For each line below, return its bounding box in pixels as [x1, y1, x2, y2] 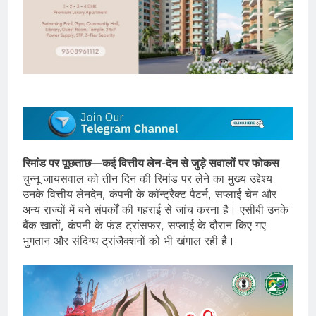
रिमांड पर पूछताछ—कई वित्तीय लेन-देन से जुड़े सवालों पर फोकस [23, 156, 279, 171]
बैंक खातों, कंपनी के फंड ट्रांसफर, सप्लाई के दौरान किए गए [23, 218, 266, 233]
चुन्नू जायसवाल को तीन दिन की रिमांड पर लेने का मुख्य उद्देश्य [23, 171, 272, 186]
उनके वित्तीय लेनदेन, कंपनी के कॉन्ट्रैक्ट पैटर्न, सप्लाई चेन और [23, 187, 276, 202]
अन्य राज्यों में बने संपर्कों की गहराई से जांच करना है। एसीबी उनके [23, 202, 288, 217]
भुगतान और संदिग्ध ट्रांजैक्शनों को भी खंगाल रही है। [23, 233, 235, 248]
